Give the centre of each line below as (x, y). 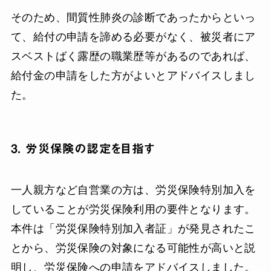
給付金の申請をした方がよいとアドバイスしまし (133, 75)
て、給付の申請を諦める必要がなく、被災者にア (133, 37)
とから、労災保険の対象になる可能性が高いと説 (133, 248)
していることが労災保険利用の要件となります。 (133, 210)
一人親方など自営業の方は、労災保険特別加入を (133, 190)
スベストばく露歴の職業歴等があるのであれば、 (133, 56)
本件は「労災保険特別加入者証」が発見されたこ (133, 229)
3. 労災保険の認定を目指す (83, 148)
